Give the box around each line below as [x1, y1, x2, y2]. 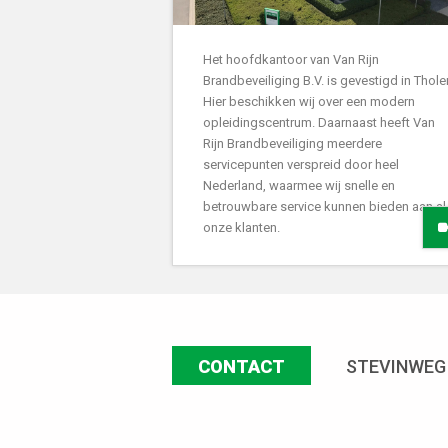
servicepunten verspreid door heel [203, 156, 399, 172]
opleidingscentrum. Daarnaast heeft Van [203, 114, 435, 130]
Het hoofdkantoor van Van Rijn [203, 51, 379, 67]
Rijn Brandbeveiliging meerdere [203, 135, 382, 151]
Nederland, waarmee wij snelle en [203, 177, 395, 193]
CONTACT [198, 355, 285, 377]
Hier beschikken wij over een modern [203, 93, 415, 109]
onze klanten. [203, 219, 280, 235]
